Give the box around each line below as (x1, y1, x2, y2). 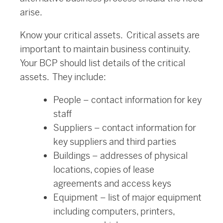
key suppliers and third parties (53, 136, 176, 148)
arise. (20, 6, 42, 18)
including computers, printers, (53, 206, 175, 218)
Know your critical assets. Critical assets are (20, 29, 200, 41)
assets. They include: (20, 71, 106, 83)
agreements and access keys (53, 178, 171, 190)
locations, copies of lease (53, 164, 154, 176)
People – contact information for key (53, 94, 202, 106)
